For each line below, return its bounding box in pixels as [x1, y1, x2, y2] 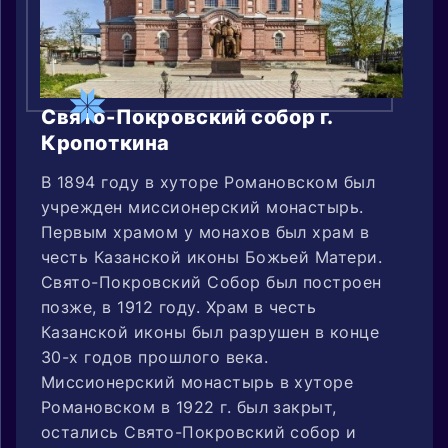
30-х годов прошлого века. [41, 346, 290, 367]
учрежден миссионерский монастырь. [41, 196, 364, 217]
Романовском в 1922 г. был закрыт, [41, 396, 337, 417]
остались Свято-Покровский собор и [41, 421, 357, 442]
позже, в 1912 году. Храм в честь [41, 296, 317, 317]
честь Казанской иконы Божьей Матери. [41, 246, 383, 267]
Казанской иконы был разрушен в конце [41, 321, 380, 342]
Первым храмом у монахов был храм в [41, 221, 370, 242]
